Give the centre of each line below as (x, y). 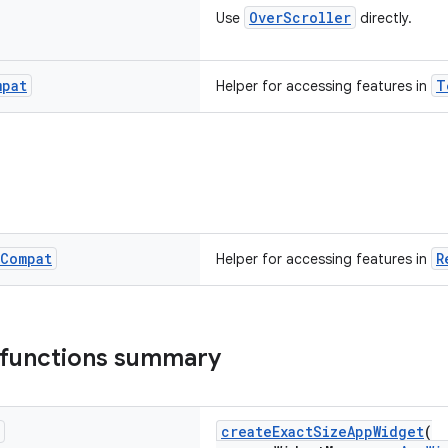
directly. (384, 18)
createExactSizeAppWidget (322, 431)
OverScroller (300, 17)
